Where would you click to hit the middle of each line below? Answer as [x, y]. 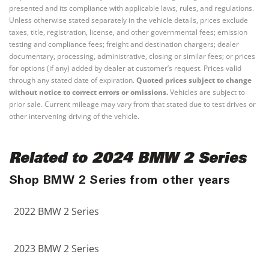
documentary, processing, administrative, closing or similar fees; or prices [132, 56]
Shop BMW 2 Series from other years [120, 181]
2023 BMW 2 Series [56, 249]
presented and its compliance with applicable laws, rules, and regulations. [131, 8]
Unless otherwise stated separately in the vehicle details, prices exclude [128, 20]
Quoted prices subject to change [194, 80]
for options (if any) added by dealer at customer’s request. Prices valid [125, 68]
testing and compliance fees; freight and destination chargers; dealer [124, 44]
